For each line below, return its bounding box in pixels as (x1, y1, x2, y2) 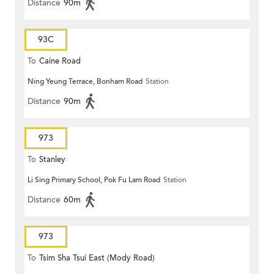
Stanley (39, 154, 65, 166)
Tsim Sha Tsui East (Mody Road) (39, 253, 155, 264)
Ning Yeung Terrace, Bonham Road (28, 76, 143, 87)
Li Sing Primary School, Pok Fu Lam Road (28, 175, 160, 185)
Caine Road (39, 56, 81, 67)
